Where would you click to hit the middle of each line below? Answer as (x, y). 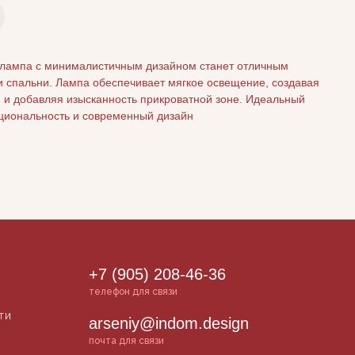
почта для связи (126, 341)
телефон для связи (133, 292)
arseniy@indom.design (169, 324)
